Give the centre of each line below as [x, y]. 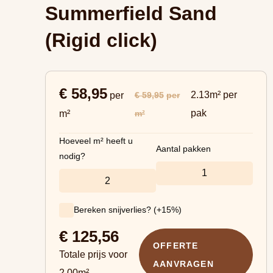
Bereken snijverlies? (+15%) [128, 210]
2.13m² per [214, 94]
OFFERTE [175, 246]
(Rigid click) [101, 40]
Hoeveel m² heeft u [96, 141]
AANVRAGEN [183, 264]
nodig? [72, 156]
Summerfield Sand [131, 13]
